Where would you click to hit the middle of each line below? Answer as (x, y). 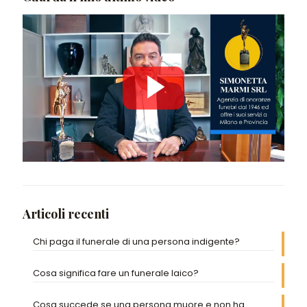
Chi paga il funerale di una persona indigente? (136, 242)
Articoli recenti (66, 214)
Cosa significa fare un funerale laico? (116, 273)
